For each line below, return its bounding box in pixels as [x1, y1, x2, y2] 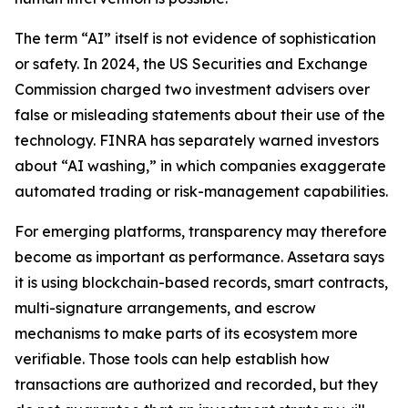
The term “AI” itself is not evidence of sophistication [15, 29, 376, 48]
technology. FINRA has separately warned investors [15, 131, 379, 150]
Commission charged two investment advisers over [15, 80, 370, 99]
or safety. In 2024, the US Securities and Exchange [15, 55, 368, 74]
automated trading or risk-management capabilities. [15, 182, 388, 201]
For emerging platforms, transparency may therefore [15, 222, 387, 241]
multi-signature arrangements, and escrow [15, 299, 316, 318]
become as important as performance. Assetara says [15, 248, 384, 267]
